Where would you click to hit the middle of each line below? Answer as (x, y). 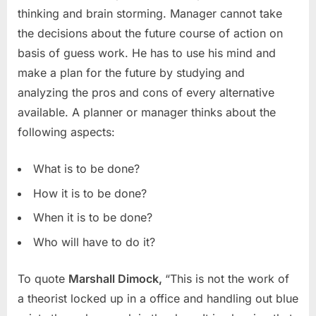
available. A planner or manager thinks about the (147, 113)
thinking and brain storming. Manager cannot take (150, 14)
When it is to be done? (93, 218)
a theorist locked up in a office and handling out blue (158, 298)
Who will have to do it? (94, 242)
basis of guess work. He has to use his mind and (147, 53)
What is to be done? (86, 169)
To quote (43, 278)
